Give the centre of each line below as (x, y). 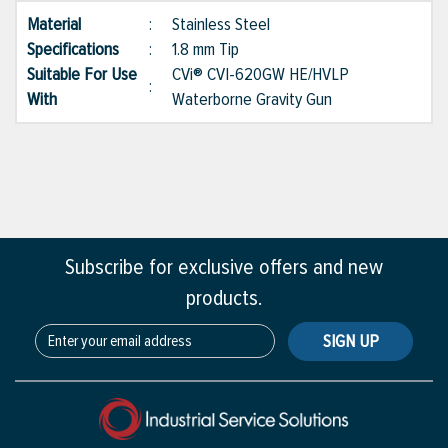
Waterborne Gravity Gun (252, 99)
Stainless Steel (221, 24)
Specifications (83, 49)
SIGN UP (350, 341)
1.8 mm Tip (205, 49)
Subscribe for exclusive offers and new (224, 268)
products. (224, 299)
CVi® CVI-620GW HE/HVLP (260, 74)
